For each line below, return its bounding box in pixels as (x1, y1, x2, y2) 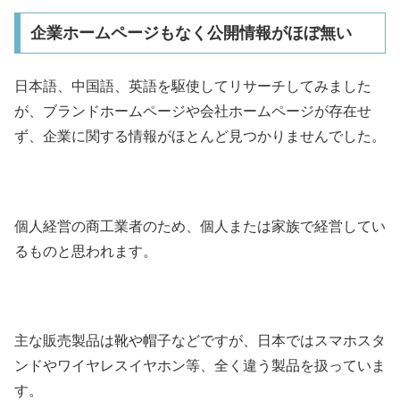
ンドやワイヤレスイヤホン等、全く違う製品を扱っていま (14, 358, 386, 374)
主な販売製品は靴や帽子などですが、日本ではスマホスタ (14, 333, 386, 349)
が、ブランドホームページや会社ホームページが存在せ (14, 103, 371, 119)
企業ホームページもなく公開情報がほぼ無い (29, 24, 352, 43)
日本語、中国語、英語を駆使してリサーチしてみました (14, 78, 371, 94)
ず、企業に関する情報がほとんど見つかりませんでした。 (14, 128, 386, 144)
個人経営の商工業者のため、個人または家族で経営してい (14, 218, 386, 234)
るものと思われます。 (14, 243, 157, 259)
